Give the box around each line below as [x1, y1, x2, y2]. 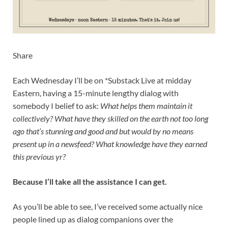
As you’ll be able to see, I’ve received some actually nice [13, 201, 203, 211]
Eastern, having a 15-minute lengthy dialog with [13, 88, 179, 98]
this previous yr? [13, 151, 66, 161]
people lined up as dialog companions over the [13, 214, 173, 224]
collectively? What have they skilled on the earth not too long [13, 113, 208, 123]
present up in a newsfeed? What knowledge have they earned [13, 138, 207, 149]
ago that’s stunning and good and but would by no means [13, 126, 193, 136]
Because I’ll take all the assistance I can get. [13, 176, 167, 186]
